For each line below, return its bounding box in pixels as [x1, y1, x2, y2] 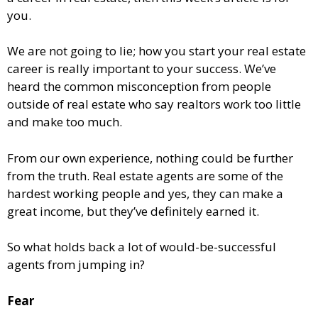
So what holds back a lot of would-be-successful [7, 238, 276, 256]
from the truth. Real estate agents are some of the [7, 167, 283, 184]
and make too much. [7, 114, 122, 131]
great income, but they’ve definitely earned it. [7, 202, 259, 219]
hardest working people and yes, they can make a [7, 185, 283, 202]
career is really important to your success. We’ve [7, 60, 276, 77]
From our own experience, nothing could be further [7, 149, 293, 166]
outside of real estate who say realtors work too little [7, 96, 301, 113]
